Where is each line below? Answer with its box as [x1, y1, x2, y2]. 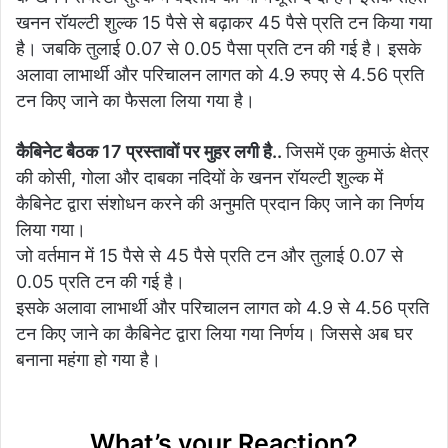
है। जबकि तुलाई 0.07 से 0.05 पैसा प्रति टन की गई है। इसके [16, 37, 421, 59]
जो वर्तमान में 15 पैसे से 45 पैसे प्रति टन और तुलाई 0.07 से [16, 244, 403, 266]
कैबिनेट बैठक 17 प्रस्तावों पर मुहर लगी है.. [16, 140, 286, 162]
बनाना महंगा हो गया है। [16, 348, 161, 370]
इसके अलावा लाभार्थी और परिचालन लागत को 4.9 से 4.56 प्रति [16, 296, 429, 318]
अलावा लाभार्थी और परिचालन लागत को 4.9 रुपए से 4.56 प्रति [16, 63, 424, 85]
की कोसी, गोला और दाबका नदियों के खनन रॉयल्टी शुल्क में [16, 166, 383, 188]
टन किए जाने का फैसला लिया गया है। [16, 89, 255, 111]
